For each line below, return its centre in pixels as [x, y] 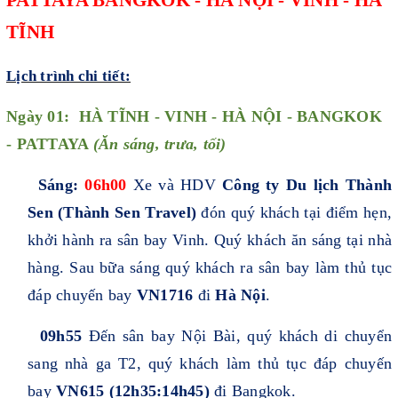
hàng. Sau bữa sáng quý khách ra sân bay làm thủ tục [210, 268]
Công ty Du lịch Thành [307, 185]
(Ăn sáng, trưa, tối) [162, 144]
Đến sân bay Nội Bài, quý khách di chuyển [240, 336]
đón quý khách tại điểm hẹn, [294, 213]
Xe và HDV [175, 185]
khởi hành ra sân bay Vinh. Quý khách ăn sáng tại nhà [210, 240]
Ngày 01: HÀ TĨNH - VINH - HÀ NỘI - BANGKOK [194, 117]
